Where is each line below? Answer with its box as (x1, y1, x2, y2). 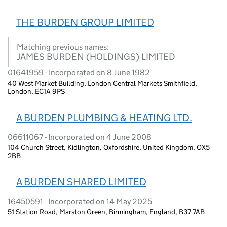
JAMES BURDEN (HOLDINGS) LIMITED (17, 51, 175, 62)
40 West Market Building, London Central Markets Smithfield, (8, 78, 197, 88)
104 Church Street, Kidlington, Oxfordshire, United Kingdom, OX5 (8, 142, 210, 152)
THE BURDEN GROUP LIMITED (16, 16, 154, 28)
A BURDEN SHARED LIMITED (16, 175, 146, 188)
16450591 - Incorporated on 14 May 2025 (8, 196, 152, 206)
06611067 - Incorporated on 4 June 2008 (8, 132, 152, 142)
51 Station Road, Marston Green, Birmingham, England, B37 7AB (8, 207, 205, 216)
